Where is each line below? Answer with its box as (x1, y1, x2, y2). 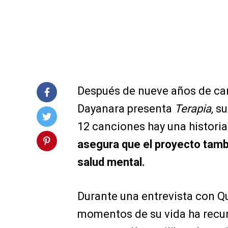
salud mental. (77, 155, 145, 168)
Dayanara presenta (77, 102, 175, 115)
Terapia (175, 102, 211, 115)
